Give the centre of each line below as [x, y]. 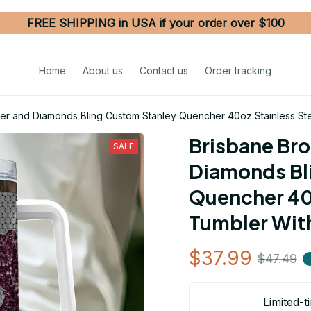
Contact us [164, 70]
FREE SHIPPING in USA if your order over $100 [155, 23]
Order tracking [238, 70]
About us [103, 70]
